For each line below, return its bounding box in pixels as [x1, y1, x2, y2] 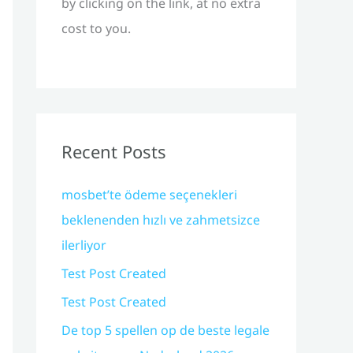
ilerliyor [61, 236, 106, 254]
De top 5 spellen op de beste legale [61, 321, 269, 339]
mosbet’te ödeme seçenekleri [61, 186, 237, 203]
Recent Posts [61, 139, 166, 163]
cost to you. [61, 20, 131, 37]
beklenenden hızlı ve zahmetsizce [61, 211, 260, 229]
